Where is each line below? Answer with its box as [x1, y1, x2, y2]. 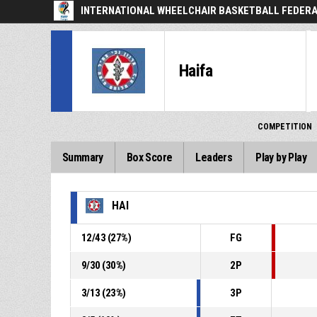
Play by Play [255, 151, 307, 164]
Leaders [195, 151, 233, 164]
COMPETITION [258, 122, 312, 132]
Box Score [126, 151, 173, 164]
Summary [62, 151, 103, 164]
